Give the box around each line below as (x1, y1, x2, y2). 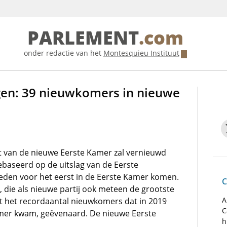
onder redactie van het (23, 48, 103, 58)
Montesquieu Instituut (103, 48, 179, 58)
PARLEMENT (27, 27, 139, 49)
